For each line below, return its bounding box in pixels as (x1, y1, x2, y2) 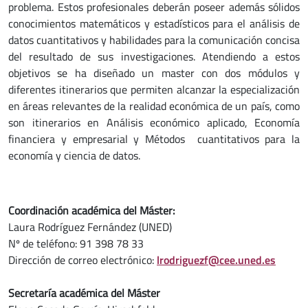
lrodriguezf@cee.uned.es (157, 251, 276, 268)
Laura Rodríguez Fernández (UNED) (8, 218, 172, 235)
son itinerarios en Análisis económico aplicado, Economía (8, 113, 300, 131)
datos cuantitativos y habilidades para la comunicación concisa (8, 31, 300, 48)
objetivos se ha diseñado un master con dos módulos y (8, 64, 300, 81)
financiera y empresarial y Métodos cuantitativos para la (8, 130, 300, 147)
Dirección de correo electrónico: (8, 251, 157, 268)
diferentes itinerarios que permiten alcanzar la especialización (8, 80, 300, 98)
